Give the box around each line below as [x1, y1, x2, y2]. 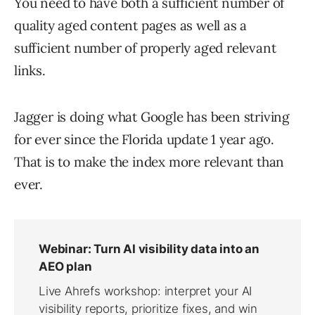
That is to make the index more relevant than [14, 153, 285, 170]
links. [14, 62, 46, 79]
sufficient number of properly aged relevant [14, 39, 276, 56]
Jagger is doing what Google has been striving [14, 108, 290, 125]
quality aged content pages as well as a [14, 17, 247, 34]
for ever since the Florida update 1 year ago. [14, 131, 274, 148]
